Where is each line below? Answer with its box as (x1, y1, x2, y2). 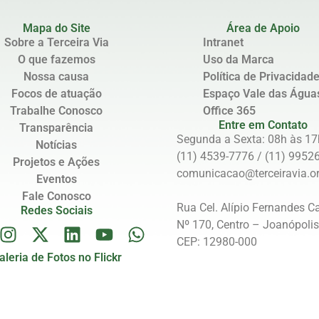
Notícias (36, 138, 77, 152)
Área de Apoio (226, 21, 300, 36)
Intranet (203, 36, 244, 50)
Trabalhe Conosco (10, 104, 103, 118)
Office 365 (203, 104, 256, 118)
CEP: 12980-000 (176, 235, 257, 249)
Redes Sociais (20, 204, 93, 218)
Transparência (19, 121, 93, 135)
